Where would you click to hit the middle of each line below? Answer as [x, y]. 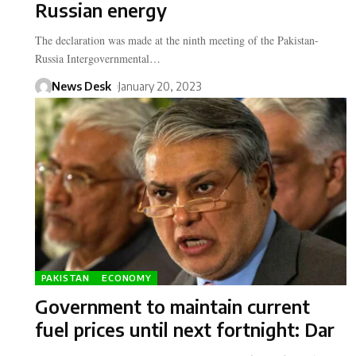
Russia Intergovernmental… [98, 59]
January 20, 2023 [160, 87]
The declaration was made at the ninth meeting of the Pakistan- [177, 41]
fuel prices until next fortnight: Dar [185, 329]
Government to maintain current [172, 306]
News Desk [81, 87]
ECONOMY [127, 278]
